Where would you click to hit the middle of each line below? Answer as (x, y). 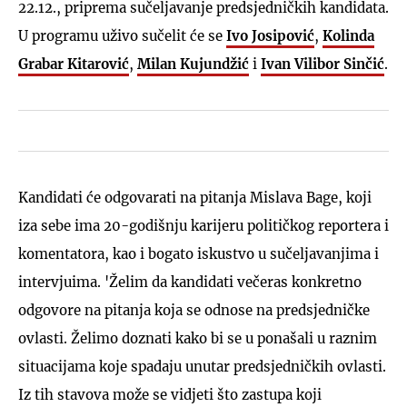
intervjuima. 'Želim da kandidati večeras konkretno (190, 282)
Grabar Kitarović (74, 64)
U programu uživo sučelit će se (122, 35)
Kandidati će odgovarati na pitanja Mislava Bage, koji (195, 197)
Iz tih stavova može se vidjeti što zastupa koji (170, 394)
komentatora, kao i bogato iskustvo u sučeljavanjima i (199, 253)
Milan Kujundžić (193, 64)
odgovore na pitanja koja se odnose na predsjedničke (194, 310)
